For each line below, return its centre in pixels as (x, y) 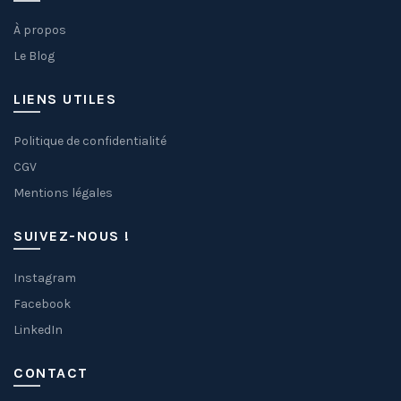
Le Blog (34, 56)
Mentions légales (63, 193)
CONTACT (51, 373)
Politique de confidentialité (90, 141)
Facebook (42, 304)
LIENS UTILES (65, 99)
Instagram (45, 278)
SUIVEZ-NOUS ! (72, 236)
